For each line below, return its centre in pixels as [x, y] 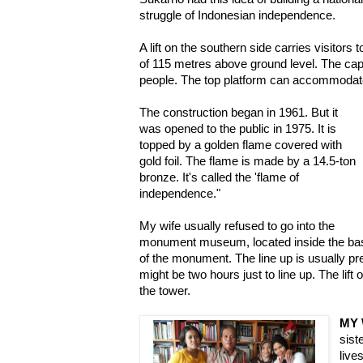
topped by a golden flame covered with [241, 145]
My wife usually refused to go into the [237, 226]
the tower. [165, 290]
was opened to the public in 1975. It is [238, 128]
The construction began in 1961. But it [239, 112]
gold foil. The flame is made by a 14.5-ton [248, 161]
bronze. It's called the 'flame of [219, 177]
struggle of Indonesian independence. [237, 15]
